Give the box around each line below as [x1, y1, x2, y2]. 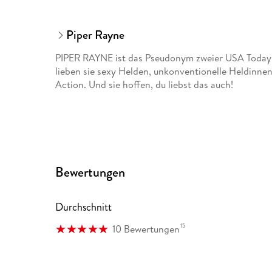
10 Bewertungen [112, 222, 180, 236]
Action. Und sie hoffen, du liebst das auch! [55, 78, 234, 92]
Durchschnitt [55, 199, 112, 216]
